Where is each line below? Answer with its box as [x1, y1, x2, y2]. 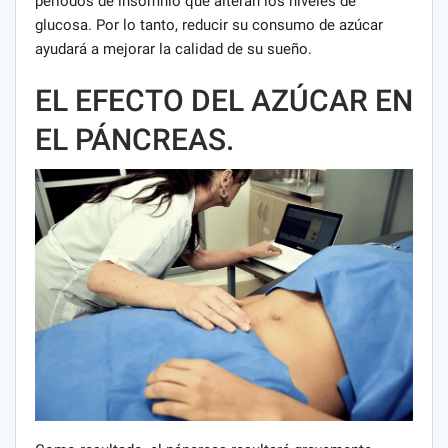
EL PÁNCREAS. [35, 122, 234, 158]
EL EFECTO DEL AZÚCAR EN [35, 83, 413, 119]
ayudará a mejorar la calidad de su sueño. [35, 40, 312, 59]
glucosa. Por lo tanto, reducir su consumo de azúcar [35, 16, 383, 35]
